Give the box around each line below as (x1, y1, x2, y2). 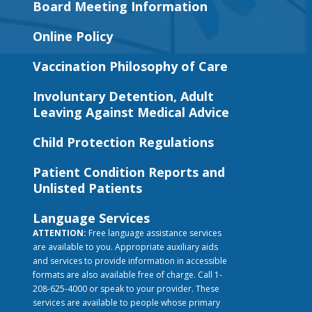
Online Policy (33, 27, 113, 45)
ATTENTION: (33, 226, 86, 239)
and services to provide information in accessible (33, 254, 227, 267)
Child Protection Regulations (33, 133, 214, 150)
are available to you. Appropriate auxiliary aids (33, 240, 218, 253)
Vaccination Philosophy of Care (33, 57, 228, 75)
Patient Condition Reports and (33, 163, 225, 180)
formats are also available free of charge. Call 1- (33, 268, 222, 281)
